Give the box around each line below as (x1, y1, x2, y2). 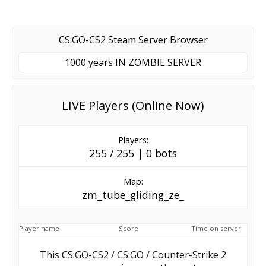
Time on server (191, 223, 241, 233)
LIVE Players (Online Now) (62, 97, 204, 113)
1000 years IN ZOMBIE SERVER (65, 55, 201, 69)
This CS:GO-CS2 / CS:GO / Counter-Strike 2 (40, 248, 226, 261)
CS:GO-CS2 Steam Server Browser (58, 33, 208, 46)
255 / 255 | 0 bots (89, 145, 177, 160)
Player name (19, 223, 59, 233)
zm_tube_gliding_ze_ (82, 187, 184, 202)
